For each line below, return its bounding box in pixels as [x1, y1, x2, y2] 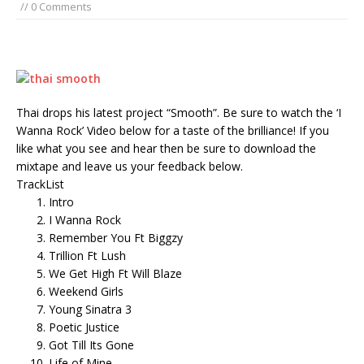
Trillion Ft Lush [49, 247, 126, 263]
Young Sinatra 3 [49, 301, 132, 317]
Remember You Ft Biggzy [49, 229, 183, 245]
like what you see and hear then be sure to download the [16, 140, 316, 156]
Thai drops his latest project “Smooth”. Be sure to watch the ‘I [16, 104, 341, 120]
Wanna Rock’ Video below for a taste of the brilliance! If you [16, 122, 329, 138]
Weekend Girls [49, 283, 123, 299]
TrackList [16, 175, 64, 192]
